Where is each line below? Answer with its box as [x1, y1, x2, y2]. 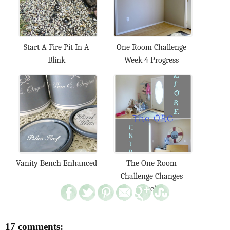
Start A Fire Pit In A [24, 42, 89, 52]
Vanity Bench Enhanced [16, 158, 97, 168]
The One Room [126, 158, 177, 168]
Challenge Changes [120, 171, 183, 181]
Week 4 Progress [124, 55, 179, 65]
